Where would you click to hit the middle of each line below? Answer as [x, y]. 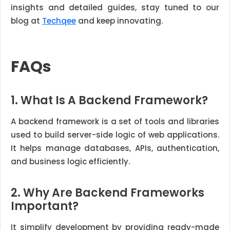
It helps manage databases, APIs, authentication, [115, 148]
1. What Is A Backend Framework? [109, 101]
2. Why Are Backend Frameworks [108, 193]
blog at [26, 21]
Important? [45, 206]
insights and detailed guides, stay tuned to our [115, 8]
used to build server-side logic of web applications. [115, 135]
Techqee [59, 21]
